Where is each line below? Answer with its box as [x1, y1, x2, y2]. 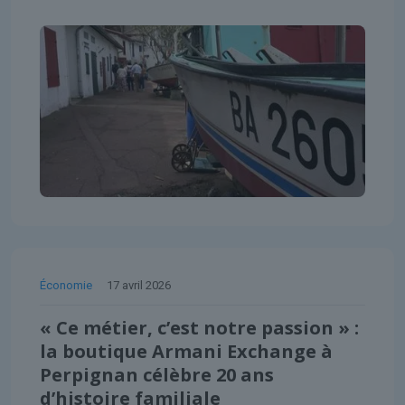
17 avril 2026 [107, 278, 171, 292]
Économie [40, 278, 92, 292]
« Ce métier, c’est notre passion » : [40, 315, 359, 340]
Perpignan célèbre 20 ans [40, 362, 274, 387]
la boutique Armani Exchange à [40, 338, 333, 363]
